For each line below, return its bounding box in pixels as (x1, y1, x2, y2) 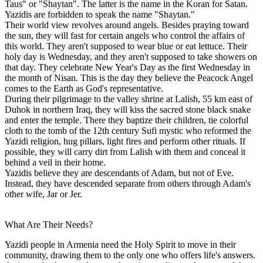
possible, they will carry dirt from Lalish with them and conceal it (5, 146, 245, 157)
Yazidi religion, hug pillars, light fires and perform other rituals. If (5, 136, 245, 146)
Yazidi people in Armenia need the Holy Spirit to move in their (5, 239, 236, 249)
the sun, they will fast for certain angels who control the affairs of (5, 30, 245, 41)
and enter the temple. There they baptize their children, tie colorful (5, 114, 248, 125)
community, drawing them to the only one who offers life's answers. (5, 249, 255, 260)
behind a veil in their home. (5, 157, 106, 167)
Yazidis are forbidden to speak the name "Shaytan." (5, 9, 195, 19)
